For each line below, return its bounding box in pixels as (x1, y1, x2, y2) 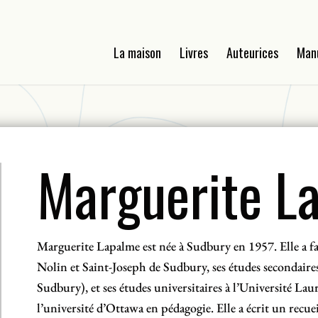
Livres (180, 43, 209, 62)
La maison (114, 43, 162, 62)
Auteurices (226, 43, 279, 62)
